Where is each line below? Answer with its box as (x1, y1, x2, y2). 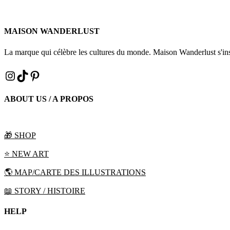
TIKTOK (16, 68, 62, 82)
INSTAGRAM (4, 68, 75, 82)
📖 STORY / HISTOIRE (4, 186, 85, 195)
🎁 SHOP (4, 131, 36, 140)
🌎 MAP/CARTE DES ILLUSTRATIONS (4, 168, 146, 177)
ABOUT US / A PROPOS (4, 94, 93, 103)
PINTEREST (28, 68, 93, 82)
